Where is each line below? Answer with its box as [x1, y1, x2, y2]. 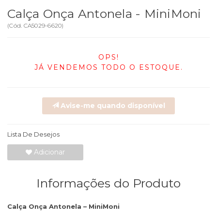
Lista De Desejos [7, 130, 60, 139]
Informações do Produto [36, 176, 181, 191]
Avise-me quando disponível [59, 101, 165, 110]
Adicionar [31, 148, 65, 157]
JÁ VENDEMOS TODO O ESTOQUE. [34, 63, 183, 72]
